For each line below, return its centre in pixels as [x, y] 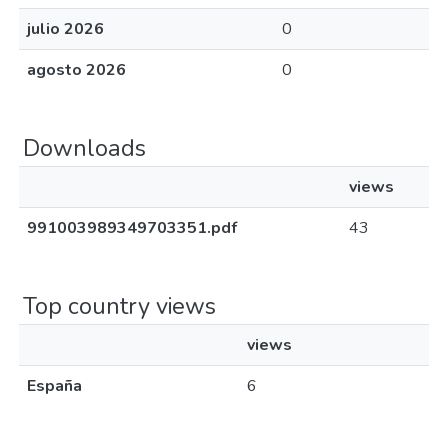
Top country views [119, 306]
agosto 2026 [76, 70]
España [54, 386]
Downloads [84, 148]
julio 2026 [65, 29]
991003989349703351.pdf [132, 228]
